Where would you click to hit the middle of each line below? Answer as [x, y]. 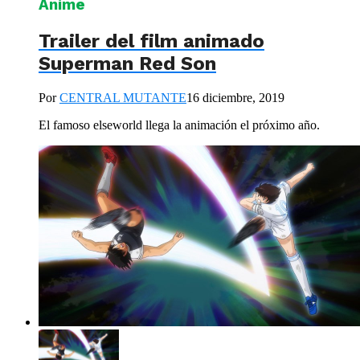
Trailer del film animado [151, 41]
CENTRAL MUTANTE [123, 98]
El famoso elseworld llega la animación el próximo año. [179, 125]
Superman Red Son [127, 64]
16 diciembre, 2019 [235, 98]
